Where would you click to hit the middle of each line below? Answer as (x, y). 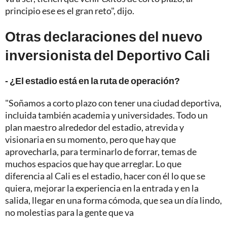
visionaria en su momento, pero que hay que (90, 139)
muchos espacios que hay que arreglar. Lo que (93, 163)
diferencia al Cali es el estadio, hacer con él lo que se (105, 176)
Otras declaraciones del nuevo (104, 36)
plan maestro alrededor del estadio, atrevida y (94, 127)
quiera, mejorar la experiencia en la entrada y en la (102, 188)
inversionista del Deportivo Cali (108, 55)
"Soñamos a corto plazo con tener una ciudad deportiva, (113, 103)
